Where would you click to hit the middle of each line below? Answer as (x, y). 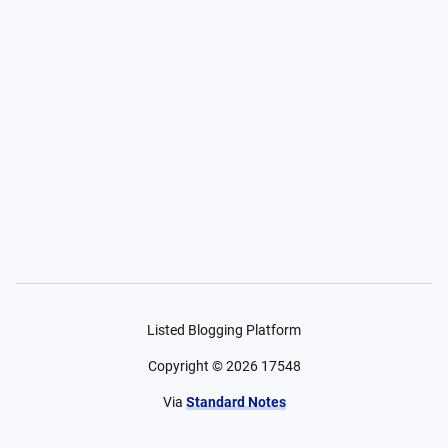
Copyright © (186, 366)
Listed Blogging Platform (224, 330)
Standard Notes (235, 402)
